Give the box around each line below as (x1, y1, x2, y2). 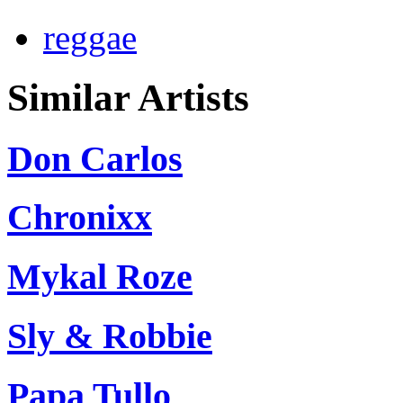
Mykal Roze (7, 256, 193, 298)
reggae (43, 17, 137, 57)
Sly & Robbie (7, 315, 212, 356)
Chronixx (7, 197, 152, 238)
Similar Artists (7, 76, 249, 119)
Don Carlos (7, 138, 183, 179)
